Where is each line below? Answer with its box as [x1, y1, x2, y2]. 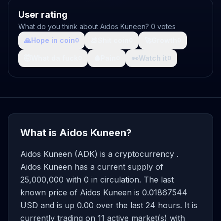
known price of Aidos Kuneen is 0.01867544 [20, 187, 187, 197]
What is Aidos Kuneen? [20, 127, 132, 139]
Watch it [139, 54, 167, 62]
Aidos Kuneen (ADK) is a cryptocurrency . [20, 149, 179, 159]
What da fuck [31, 54, 78, 62]
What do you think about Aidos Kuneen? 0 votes [18, 22, 176, 31]
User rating [18, 9, 68, 20]
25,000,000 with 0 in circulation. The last [20, 175, 174, 184]
